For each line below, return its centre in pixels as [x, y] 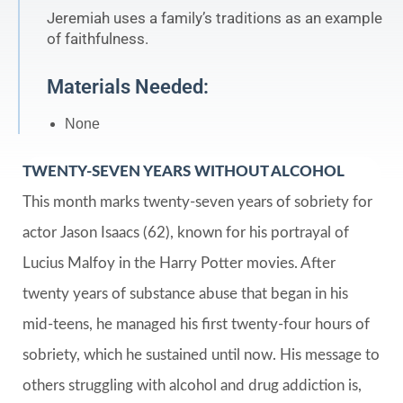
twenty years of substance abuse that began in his [185, 294]
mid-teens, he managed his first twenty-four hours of [196, 325]
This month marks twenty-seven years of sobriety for [197, 202]
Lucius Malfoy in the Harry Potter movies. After [179, 264]
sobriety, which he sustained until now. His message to [201, 355]
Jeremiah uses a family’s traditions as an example [215, 18]
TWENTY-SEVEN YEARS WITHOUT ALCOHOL [184, 172]
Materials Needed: [128, 87]
